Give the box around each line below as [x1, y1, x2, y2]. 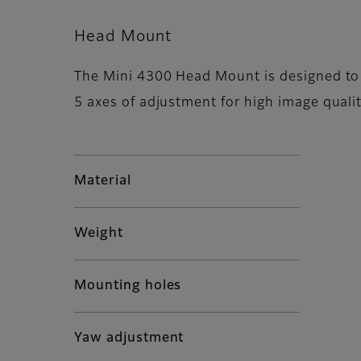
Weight [74, 227, 123, 241]
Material [74, 175, 131, 189]
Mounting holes [74, 280, 182, 293]
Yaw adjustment [74, 332, 185, 346]
